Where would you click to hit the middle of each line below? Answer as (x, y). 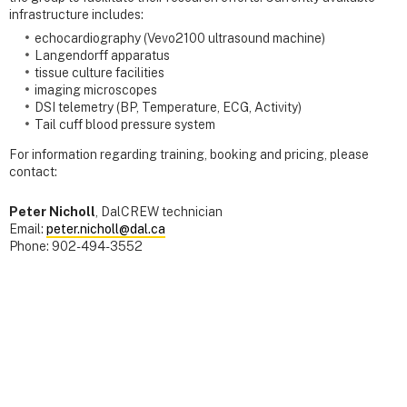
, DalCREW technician (159, 212)
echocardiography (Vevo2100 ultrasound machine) (180, 39)
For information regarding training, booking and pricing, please (189, 155)
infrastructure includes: (76, 15)
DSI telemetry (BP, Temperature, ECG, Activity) (168, 108)
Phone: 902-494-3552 (76, 247)
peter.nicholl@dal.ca (106, 229)
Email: (28, 229)
